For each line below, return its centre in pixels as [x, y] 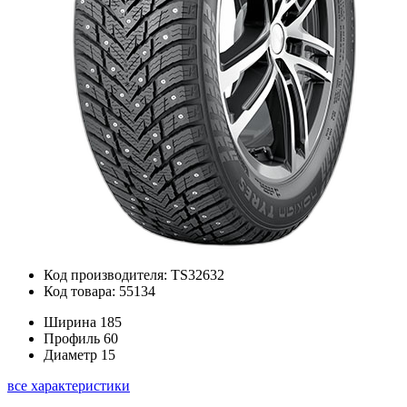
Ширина [70, 322]
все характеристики [69, 386]
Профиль [72, 338]
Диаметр [70, 355]
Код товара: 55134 [99, 291]
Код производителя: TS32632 [134, 275]
